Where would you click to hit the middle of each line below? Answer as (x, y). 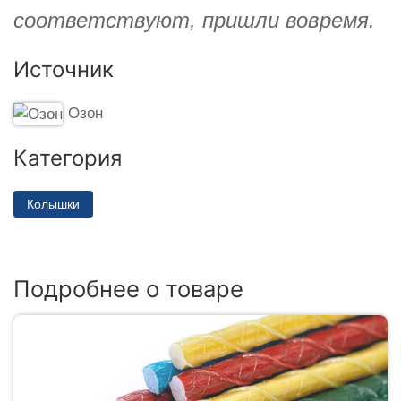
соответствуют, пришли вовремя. (194, 20)
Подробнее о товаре (128, 288)
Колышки (53, 204)
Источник (64, 69)
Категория (68, 158)
